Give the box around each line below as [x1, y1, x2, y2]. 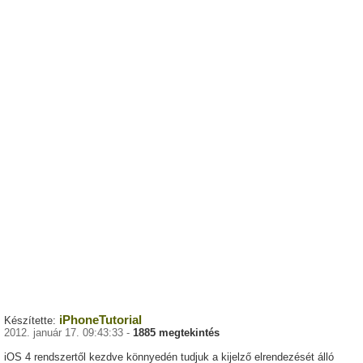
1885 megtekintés [133, 327, 220, 340]
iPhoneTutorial [59, 313, 142, 327]
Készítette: [4, 314, 59, 327]
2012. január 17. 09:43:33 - [4, 327, 133, 340]
